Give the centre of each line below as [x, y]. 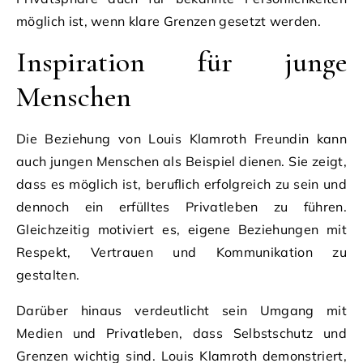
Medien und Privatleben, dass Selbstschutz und [181, 333]
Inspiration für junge [181, 62]
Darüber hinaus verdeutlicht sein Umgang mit [181, 310]
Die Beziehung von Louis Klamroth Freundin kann [181, 138]
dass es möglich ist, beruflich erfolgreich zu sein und [181, 184]
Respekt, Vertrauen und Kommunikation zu [181, 252]
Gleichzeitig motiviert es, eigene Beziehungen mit [181, 229]
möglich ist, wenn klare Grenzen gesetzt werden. [169, 21]
